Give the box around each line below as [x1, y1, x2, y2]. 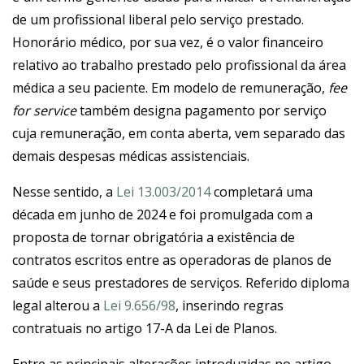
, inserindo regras [175, 297, 284, 314]
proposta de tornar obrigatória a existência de [12, 228, 295, 246]
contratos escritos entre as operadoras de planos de [12, 251, 331, 269]
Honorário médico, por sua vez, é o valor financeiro [12, 33, 323, 51]
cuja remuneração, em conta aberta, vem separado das [12, 124, 345, 142]
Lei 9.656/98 [103, 297, 175, 314]
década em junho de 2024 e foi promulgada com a [12, 206, 313, 223]
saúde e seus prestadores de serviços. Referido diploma [12, 274, 349, 292]
